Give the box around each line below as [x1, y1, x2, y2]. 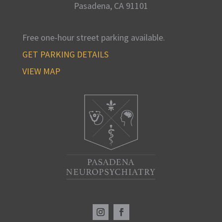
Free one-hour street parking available [22, 32, 163, 44]
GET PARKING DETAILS [22, 49, 109, 60]
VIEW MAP [22, 65, 60, 77]
